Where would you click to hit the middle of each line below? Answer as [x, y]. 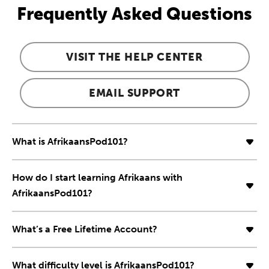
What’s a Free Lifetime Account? [85, 229]
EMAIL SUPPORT [134, 93]
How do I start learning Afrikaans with [97, 177]
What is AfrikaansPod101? [70, 141]
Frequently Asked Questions [134, 14]
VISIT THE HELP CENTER [134, 57]
